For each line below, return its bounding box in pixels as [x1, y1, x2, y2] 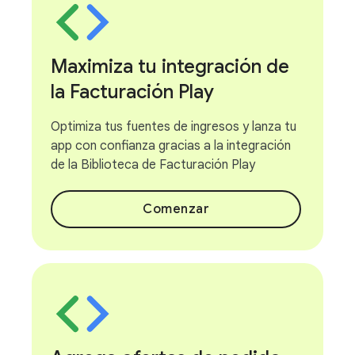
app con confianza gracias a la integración [51, 138, 291, 154]
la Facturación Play [51, 80, 214, 104]
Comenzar [143, 201, 209, 217]
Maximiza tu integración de [51, 55, 289, 78]
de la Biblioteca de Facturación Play [51, 157, 255, 173]
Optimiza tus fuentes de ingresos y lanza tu [51, 119, 296, 135]
